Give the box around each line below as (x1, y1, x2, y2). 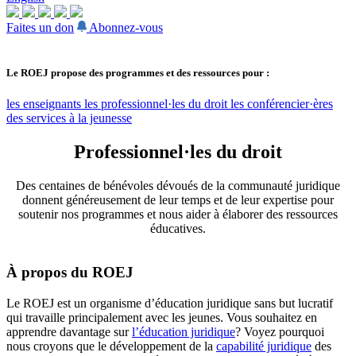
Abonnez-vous (89, 21, 163, 34)
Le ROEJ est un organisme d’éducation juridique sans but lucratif (6, 296, 333, 310)
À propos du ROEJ (6, 263, 133, 281)
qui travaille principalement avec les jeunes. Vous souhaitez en (6, 310, 317, 324)
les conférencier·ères (230, 97, 333, 111)
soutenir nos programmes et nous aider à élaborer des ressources (18, 207, 338, 222)
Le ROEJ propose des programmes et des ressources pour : (6, 67, 269, 79)
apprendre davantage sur (6, 324, 132, 339)
